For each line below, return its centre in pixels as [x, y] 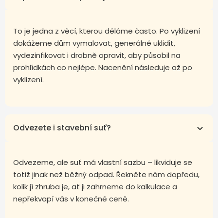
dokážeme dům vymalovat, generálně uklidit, [94, 43]
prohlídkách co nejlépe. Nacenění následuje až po [103, 67]
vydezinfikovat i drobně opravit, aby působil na [97, 55]
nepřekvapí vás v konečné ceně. [71, 199]
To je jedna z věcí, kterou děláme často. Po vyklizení [107, 31]
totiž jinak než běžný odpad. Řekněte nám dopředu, [106, 174]
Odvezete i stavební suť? [62, 127]
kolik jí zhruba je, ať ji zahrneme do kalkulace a [95, 186]
